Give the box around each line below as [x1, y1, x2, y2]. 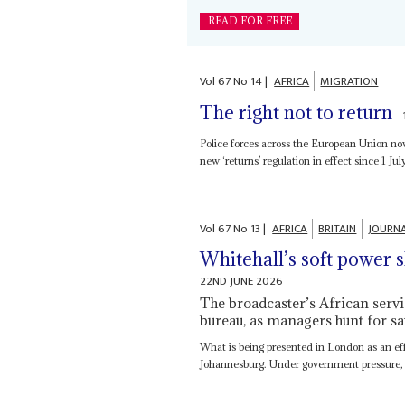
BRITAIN [318, 218, 357, 239]
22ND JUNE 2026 [200, 271, 284, 292]
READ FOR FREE [207, 14, 292, 28]
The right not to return [200, 99, 393, 125]
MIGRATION [320, 71, 379, 92]
